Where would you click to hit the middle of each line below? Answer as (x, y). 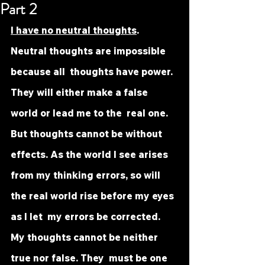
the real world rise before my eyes (93, 196)
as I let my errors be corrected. (87, 216)
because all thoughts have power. (93, 72)
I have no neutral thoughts (74, 30)
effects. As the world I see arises (92, 154)
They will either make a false (80, 92)
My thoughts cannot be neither (85, 237)
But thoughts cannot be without (88, 134)
